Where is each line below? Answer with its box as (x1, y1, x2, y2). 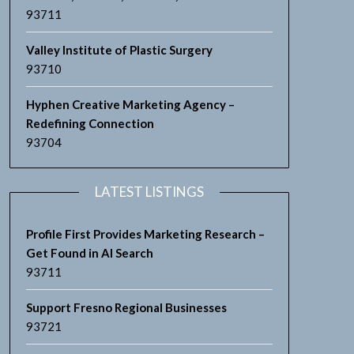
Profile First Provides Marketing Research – (25, 227, 265, 241)
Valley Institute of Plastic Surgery (25, 43, 213, 57)
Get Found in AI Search (25, 246, 153, 260)
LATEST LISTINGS (94, 183, 204, 200)
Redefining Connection (25, 116, 154, 130)
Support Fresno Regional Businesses (25, 300, 227, 314)
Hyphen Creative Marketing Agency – (25, 97, 235, 111)
